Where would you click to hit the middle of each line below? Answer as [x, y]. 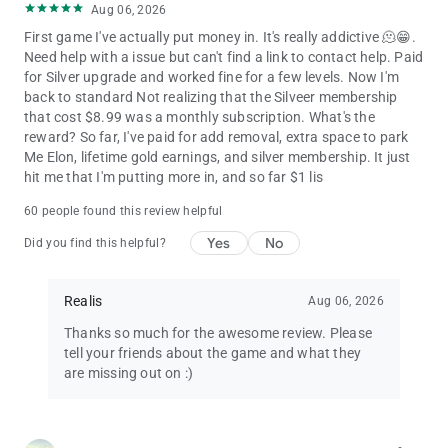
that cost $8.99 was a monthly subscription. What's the [199, 116]
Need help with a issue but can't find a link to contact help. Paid [224, 56]
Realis [83, 300]
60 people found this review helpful [123, 210]
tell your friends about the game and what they [213, 352]
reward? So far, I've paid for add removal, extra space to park [216, 136]
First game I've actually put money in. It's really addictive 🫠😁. [220, 36]
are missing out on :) [129, 372]
